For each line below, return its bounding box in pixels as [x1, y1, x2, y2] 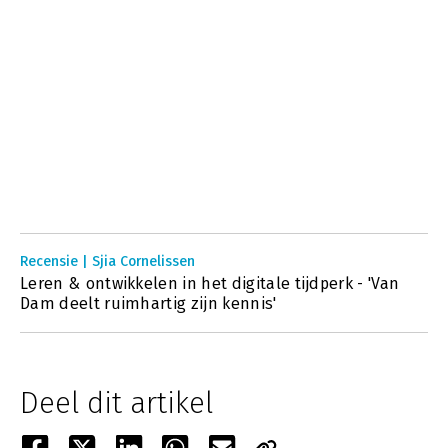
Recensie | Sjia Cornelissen [20, 253, 195, 270]
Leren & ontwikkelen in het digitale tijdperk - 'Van [20, 274, 400, 293]
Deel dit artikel [20, 385, 213, 421]
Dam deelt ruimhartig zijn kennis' [20, 294, 277, 313]
